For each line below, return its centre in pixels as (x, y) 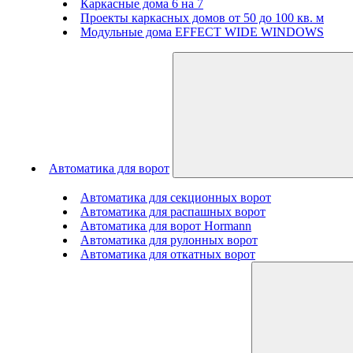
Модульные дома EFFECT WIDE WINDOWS (202, 32)
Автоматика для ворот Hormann (166, 226)
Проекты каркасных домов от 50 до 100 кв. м (202, 18)
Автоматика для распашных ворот (173, 212)
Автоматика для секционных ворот (176, 197)
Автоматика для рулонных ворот (169, 240)
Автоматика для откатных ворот (168, 254)
